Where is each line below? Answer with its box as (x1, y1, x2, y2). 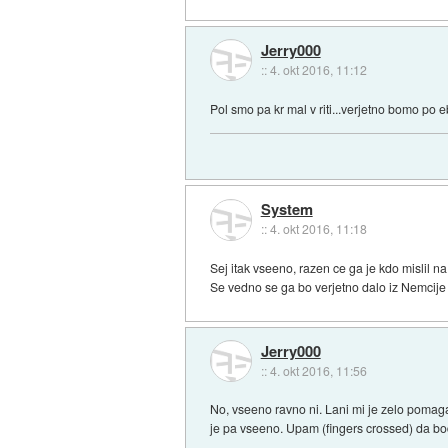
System (260, 198, 313, 221)
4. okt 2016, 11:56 (269, 361, 367, 379)
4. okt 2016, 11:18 (269, 220, 367, 238)
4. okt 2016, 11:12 (269, 61, 367, 79)
